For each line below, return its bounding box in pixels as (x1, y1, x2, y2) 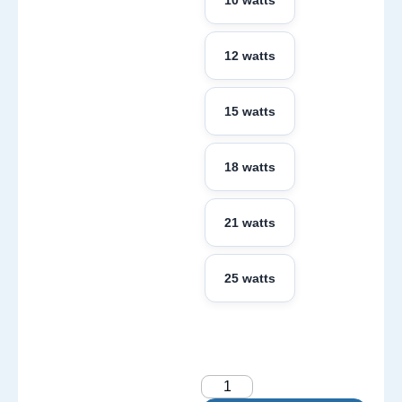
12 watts (224, 48, 275, 64)
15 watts (224, 104, 275, 119)
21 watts (224, 215, 275, 231)
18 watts (224, 160, 275, 175)
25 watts (224, 271, 275, 286)
